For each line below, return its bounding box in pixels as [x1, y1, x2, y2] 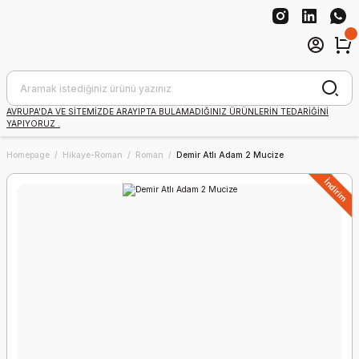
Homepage [6, 150, 50, 159]
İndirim [322, 176, 349, 204]
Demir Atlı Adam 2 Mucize [176, 150, 284, 159]
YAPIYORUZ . [6, 119, 60, 128]
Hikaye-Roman [63, 150, 123, 159]
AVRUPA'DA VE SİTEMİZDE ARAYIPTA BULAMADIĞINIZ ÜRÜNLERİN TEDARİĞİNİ [6, 107, 329, 116]
